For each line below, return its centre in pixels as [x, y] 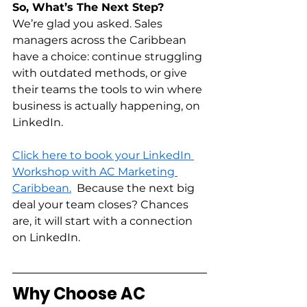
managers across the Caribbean [101, 40]
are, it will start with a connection [104, 221]
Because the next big [134, 188]
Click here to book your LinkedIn [103, 156]
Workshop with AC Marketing [95, 172]
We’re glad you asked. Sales [89, 24]
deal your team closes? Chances [102, 205]
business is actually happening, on [108, 106]
